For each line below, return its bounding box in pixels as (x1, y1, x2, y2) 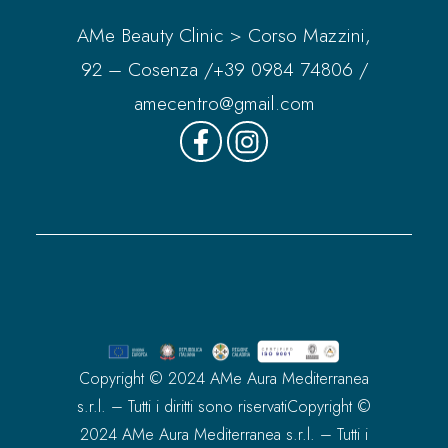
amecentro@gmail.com (133, 89, 315, 117)
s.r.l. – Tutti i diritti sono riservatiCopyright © (77, 395, 371, 419)
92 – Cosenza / (80, 55, 213, 83)
